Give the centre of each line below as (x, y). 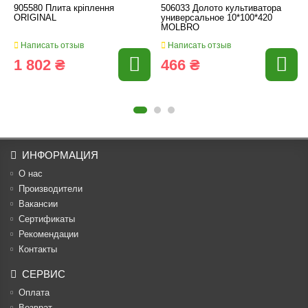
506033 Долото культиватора (221, 8)
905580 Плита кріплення (64, 8)
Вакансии (38, 204)
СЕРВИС (44, 274)
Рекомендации (48, 234)
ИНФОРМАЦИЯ (60, 155)
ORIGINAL (35, 18)
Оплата (34, 293)
